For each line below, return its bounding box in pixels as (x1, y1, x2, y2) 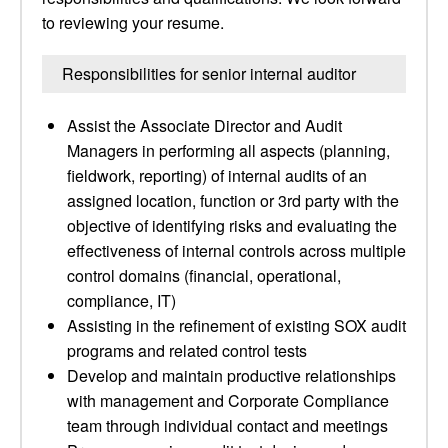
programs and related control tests (67, 339, 307, 362)
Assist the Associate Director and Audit (67, 114, 342, 137)
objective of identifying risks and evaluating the (67, 214, 397, 237)
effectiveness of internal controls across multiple (67, 239, 406, 262)
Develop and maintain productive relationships (67, 364, 396, 387)
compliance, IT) (67, 289, 176, 312)
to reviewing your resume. (42, 11, 224, 34)
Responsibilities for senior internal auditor (62, 62, 356, 85)
